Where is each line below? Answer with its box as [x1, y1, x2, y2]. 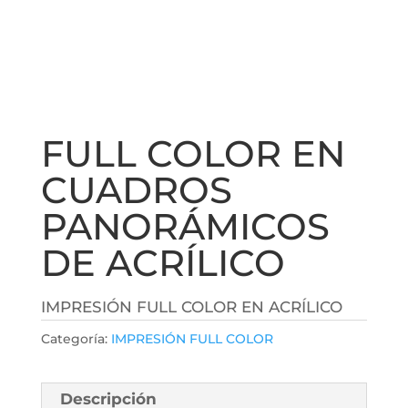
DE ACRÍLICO [40, 240, 285, 286]
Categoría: [40, 331, 111, 348]
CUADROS [40, 168, 232, 213]
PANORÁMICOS [40, 204, 330, 250]
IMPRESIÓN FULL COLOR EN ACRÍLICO [40, 298, 342, 317]
